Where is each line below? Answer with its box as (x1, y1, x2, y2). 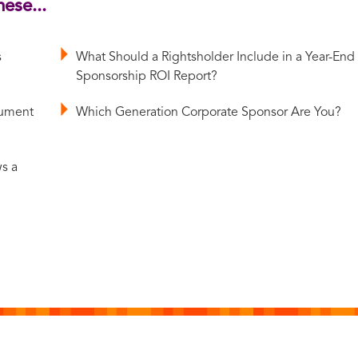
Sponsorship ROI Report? (76, 70, 218, 83)
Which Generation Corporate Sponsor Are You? (76, 105, 342, 119)
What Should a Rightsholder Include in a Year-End (76, 50, 356, 64)
